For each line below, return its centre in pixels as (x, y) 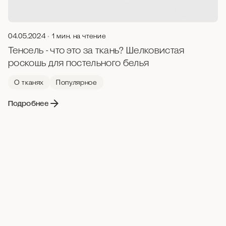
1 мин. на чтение (79, 36)
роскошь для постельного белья (79, 63)
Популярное (77, 82)
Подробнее (28, 103)
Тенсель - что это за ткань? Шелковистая (96, 50)
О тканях (29, 82)
